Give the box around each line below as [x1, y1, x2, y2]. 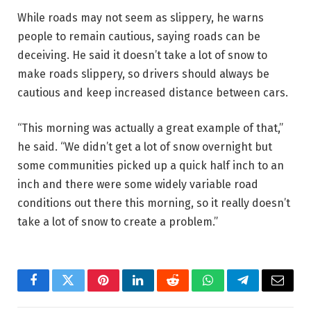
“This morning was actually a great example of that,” [17, 121, 283, 135]
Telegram [242, 284, 289, 297]
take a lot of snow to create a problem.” [17, 215, 218, 229]
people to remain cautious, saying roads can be [17, 29, 260, 43]
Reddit [171, 284, 205, 297]
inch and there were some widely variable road [17, 178, 258, 192]
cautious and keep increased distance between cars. [17, 85, 288, 99]
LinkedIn [137, 284, 183, 297]
